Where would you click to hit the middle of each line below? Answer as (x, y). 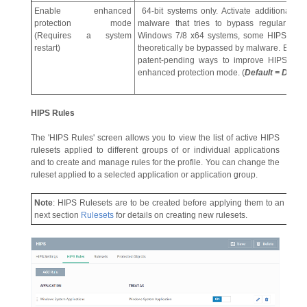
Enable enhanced (83, 11)
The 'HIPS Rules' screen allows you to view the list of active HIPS (155, 137)
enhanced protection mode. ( (191, 72)
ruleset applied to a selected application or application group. (144, 174)
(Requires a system (83, 35)
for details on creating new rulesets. (181, 215)
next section (58, 215)
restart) (47, 48)
